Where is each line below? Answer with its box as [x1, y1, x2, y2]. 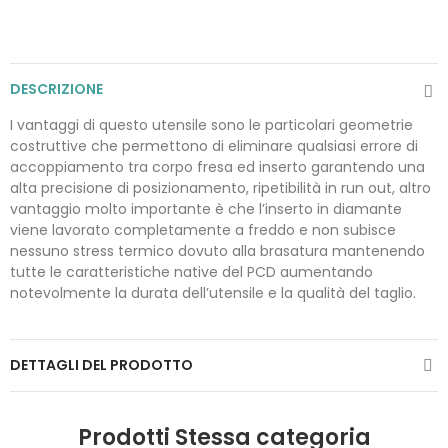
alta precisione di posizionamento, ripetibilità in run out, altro [10, 178, 431, 198]
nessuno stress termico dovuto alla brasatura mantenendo [10, 241, 425, 261]
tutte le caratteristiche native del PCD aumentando [10, 262, 373, 282]
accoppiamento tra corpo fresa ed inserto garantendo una [10, 157, 425, 177]
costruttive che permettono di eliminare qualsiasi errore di [10, 136, 418, 156]
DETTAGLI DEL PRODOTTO [10, 355, 193, 375]
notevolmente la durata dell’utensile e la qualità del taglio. [10, 283, 416, 303]
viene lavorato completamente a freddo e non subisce [10, 220, 396, 240]
